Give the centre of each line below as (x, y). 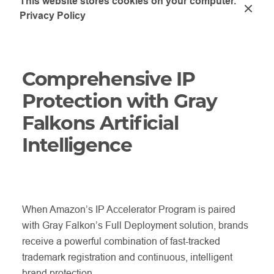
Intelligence (77, 144)
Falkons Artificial (100, 122)
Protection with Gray (120, 100)
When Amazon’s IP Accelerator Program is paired (129, 209)
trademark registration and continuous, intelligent (127, 257)
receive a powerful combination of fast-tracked (121, 241)
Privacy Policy (53, 16)
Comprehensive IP (109, 78)
